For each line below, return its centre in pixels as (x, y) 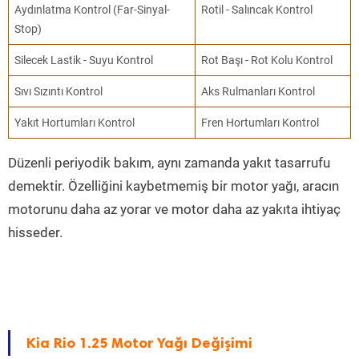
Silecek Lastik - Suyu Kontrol (84, 61)
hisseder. (35, 233)
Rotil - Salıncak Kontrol (257, 10)
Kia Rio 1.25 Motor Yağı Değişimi (139, 343)
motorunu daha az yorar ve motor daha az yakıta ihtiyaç (174, 210)
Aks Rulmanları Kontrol (258, 92)
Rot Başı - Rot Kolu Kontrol (267, 61)
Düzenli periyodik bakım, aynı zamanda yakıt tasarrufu (169, 163)
